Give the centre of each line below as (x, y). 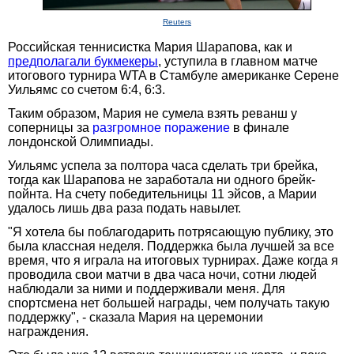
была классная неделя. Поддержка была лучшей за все (171, 246)
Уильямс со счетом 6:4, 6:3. (87, 89)
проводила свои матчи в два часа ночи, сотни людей (162, 274)
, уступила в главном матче (238, 61)
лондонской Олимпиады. (81, 141)
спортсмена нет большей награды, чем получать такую (169, 303)
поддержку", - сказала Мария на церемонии (136, 317)
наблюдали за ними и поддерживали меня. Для (147, 288)
